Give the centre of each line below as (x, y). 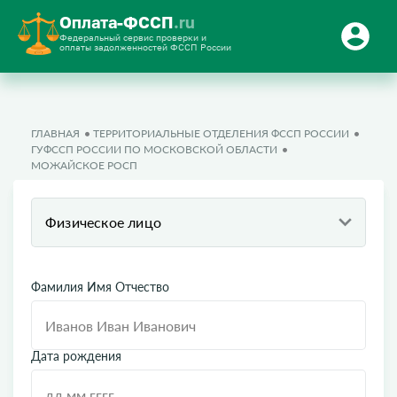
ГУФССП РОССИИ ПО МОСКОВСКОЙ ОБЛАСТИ (154, 149)
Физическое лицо (103, 222)
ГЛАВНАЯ (55, 133)
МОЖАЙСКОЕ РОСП (84, 165)
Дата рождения (76, 356)
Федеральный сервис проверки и (133, 37)
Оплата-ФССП (117, 22)
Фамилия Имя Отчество (100, 287)
